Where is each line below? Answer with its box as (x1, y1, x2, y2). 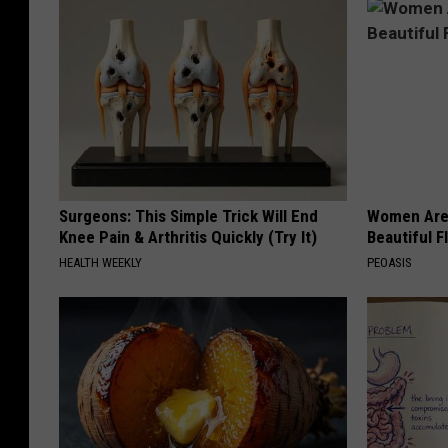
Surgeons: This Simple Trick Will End (59, 206, 318, 227)
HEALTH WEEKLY (59, 255, 142, 271)
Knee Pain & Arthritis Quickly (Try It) (59, 227, 317, 248)
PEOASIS (367, 255, 413, 271)
